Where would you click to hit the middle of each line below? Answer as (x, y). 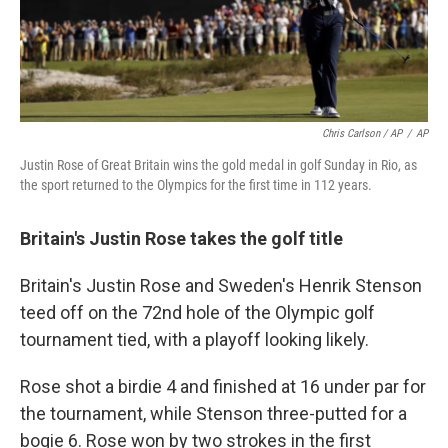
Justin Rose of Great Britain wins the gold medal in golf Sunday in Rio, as (218, 165)
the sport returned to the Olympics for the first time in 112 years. (196, 185)
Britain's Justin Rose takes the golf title (181, 239)
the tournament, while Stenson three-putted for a (213, 414)
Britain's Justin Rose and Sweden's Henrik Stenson (221, 286)
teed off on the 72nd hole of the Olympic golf (197, 313)
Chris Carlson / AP (362, 134)
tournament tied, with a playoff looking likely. (194, 340)
